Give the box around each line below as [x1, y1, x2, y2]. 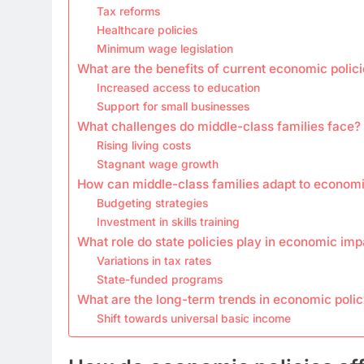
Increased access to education [97, 80, 261, 94]
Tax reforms [97, 4, 161, 18]
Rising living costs [97, 138, 192, 152]
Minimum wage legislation [97, 41, 234, 55]
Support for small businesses [97, 99, 250, 113]
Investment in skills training [97, 214, 240, 228]
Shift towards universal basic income [97, 311, 292, 325]
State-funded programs [97, 272, 223, 286]
